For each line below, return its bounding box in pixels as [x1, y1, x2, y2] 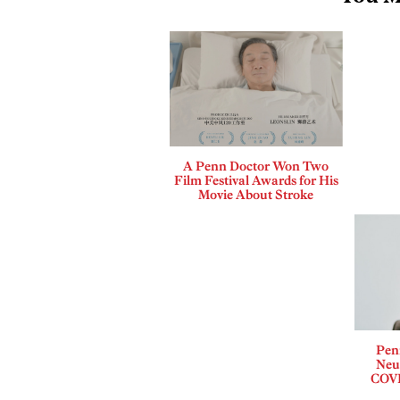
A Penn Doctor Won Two [183, 158, 329, 175]
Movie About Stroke [198, 187, 314, 204]
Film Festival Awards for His [173, 172, 338, 189]
